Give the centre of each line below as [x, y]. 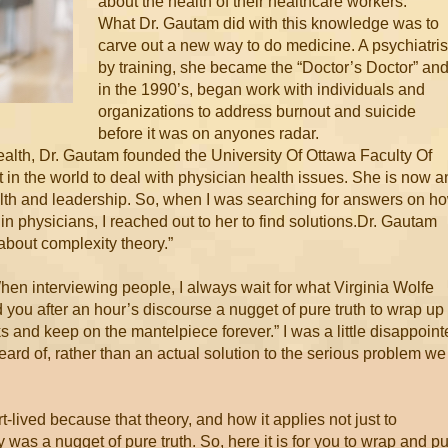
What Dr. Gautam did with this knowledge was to [268, 23]
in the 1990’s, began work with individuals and [261, 89]
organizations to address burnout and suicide [257, 111]
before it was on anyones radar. [208, 133]
